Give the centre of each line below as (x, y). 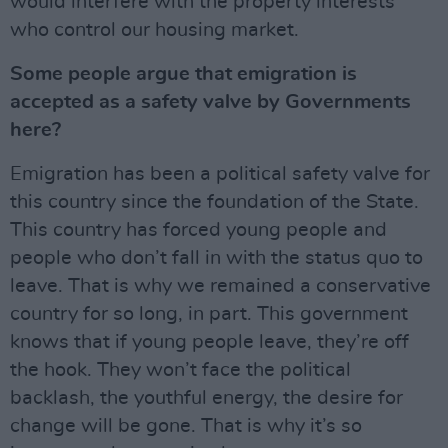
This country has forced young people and (198, 230)
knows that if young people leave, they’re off (209, 342)
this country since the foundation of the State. (214, 202)
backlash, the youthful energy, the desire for (206, 398)
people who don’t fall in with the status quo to (216, 258)
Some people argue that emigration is (183, 74)
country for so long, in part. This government (209, 314)
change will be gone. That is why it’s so (186, 426)
